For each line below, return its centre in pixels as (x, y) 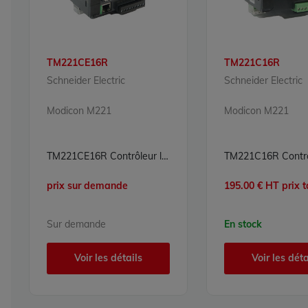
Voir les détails (108, 258)
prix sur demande (87, 185)
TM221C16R (252, 63)
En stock (243, 224)
